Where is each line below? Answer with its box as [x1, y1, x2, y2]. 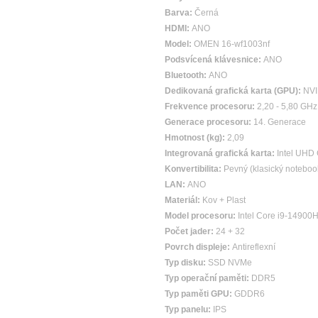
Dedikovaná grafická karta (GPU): [165, 86, 303, 96]
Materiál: [165, 195, 202, 205]
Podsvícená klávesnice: [165, 55, 263, 65]
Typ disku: [165, 258, 208, 268]
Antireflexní [232, 242, 275, 252]
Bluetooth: [165, 70, 209, 80]
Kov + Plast [202, 195, 246, 205]
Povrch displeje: [165, 242, 232, 252]
